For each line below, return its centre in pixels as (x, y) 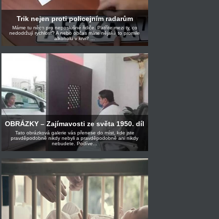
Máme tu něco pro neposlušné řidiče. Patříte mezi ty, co (75, 28)
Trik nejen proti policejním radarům (75, 19)
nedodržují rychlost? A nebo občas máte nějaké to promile (75, 33)
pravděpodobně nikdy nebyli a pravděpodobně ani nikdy (75, 138)
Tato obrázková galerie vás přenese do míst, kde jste (75, 133)
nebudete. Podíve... (75, 144)
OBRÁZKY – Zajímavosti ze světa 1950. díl (75, 124)
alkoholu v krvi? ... (75, 39)
